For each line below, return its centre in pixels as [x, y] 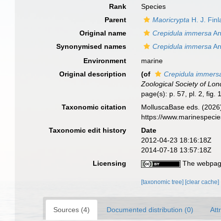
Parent [116, 20]
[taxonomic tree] [163, 182]
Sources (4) [72, 210]
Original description [93, 74]
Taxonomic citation [94, 107]
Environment [105, 61]
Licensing [110, 163]
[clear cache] [202, 182]
